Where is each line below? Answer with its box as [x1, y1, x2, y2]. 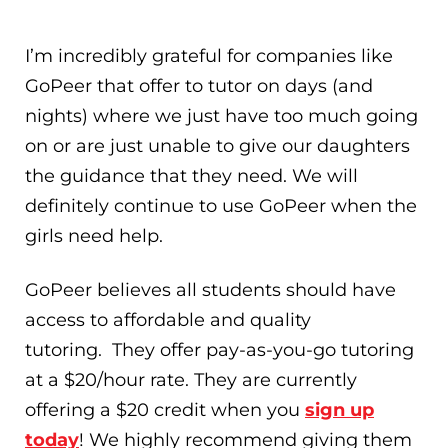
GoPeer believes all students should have [25, 278, 396, 301]
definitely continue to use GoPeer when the [25, 195, 417, 218]
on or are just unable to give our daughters [25, 135, 410, 158]
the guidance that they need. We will [25, 165, 358, 188]
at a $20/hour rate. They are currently [25, 368, 357, 391]
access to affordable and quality [25, 308, 311, 331]
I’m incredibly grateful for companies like [25, 45, 393, 68]
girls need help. [25, 225, 168, 248]
